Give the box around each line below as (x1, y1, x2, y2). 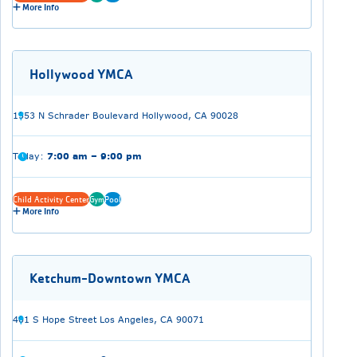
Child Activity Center (12, 194, 89, 205)
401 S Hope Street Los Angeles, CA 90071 (12, 313, 204, 327)
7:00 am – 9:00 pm (46, 149, 142, 163)
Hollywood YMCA (29, 65, 133, 82)
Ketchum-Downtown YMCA (29, 269, 190, 286)
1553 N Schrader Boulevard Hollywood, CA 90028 (12, 108, 238, 122)
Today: (12, 149, 47, 163)
